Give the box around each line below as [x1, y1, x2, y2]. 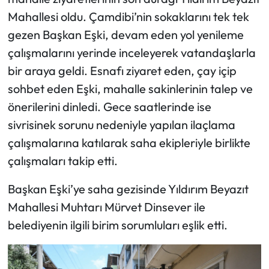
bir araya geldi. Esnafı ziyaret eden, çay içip [7, 62, 237, 78]
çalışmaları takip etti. [7, 153, 118, 168]
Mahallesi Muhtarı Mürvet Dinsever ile [7, 199, 205, 214]
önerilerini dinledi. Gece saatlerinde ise [7, 98, 211, 114]
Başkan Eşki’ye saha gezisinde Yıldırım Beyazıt [7, 181, 249, 196]
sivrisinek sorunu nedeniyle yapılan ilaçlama [7, 116, 235, 132]
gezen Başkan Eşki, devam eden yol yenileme [7, 26, 244, 42]
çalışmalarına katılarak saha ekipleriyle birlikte [7, 134, 250, 150]
